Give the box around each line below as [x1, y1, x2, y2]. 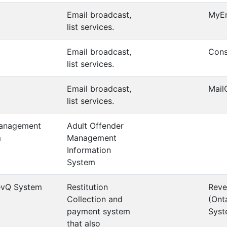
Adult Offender [67, 121, 124, 131]
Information [67, 145, 111, 155]
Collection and [67, 194, 123, 204]
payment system [67, 206, 130, 216]
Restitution [67, 182, 108, 192]
